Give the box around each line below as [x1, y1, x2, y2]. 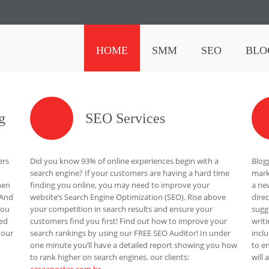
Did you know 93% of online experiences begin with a [30, 156, 219, 166]
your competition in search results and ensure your [30, 204, 213, 214]
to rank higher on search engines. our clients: [30, 252, 190, 262]
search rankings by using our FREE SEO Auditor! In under [30, 228, 231, 238]
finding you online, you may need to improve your [30, 180, 210, 190]
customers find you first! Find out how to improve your [30, 216, 228, 226]
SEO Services [85, 110, 166, 126]
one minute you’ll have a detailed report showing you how [30, 240, 238, 250]
